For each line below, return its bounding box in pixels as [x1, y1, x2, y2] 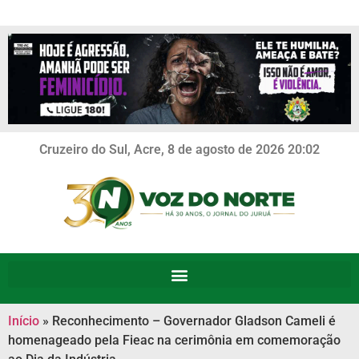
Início [8, 313, 39, 329]
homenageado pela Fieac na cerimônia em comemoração [8, 333, 341, 348]
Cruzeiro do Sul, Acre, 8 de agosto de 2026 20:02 [39, 141, 320, 157]
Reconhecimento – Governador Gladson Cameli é [52, 313, 336, 329]
